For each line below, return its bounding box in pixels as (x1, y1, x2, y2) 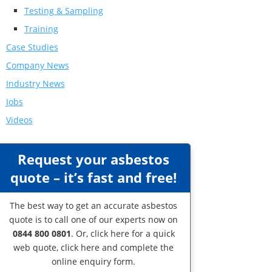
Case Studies (5, 41, 58, 53)
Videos (5, 114, 33, 126)
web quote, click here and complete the (13, 241, 174, 253)
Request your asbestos (18, 149, 170, 168)
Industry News (5, 77, 65, 89)
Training (24, 22, 58, 35)
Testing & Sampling (24, 4, 103, 16)
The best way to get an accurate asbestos (10, 199, 178, 211)
